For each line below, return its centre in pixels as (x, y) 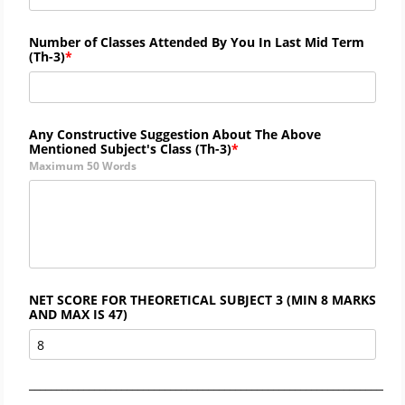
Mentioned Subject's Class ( (114, 148)
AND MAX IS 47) (78, 314)
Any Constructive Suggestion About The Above (175, 134)
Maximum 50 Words (83, 165)
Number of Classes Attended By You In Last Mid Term (197, 42)
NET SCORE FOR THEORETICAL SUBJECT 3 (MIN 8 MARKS (202, 299)
